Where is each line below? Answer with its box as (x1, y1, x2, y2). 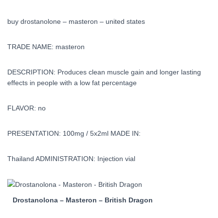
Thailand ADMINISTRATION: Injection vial (7, 155, 135, 163)
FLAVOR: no (7, 104, 46, 112)
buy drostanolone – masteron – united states (7, 18, 145, 25)
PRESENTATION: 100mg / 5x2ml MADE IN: (7, 129, 141, 137)
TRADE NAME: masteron (7, 43, 85, 51)
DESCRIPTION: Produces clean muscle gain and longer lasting (7, 68, 201, 76)
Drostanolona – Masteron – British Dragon (13, 196, 153, 204)
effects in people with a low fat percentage (7, 79, 137, 87)
